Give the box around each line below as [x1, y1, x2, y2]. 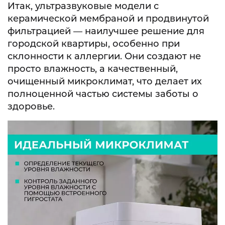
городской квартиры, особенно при [8, 38, 180, 49]
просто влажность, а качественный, [8, 63, 178, 74]
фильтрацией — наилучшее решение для [8, 25, 204, 37]
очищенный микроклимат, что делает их [8, 75, 202, 87]
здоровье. [8, 100, 55, 112]
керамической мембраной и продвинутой [8, 13, 209, 24]
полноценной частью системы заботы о [8, 88, 198, 99]
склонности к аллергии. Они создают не [8, 50, 201, 62]
